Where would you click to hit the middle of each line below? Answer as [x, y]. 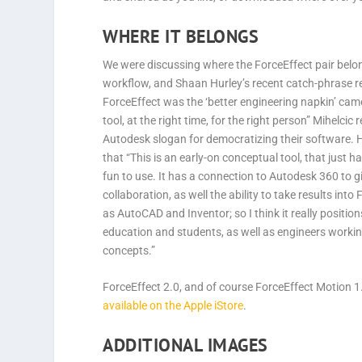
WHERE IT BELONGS [181, 36]
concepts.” [129, 250]
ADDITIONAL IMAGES [185, 345]
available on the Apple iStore [173, 306]
